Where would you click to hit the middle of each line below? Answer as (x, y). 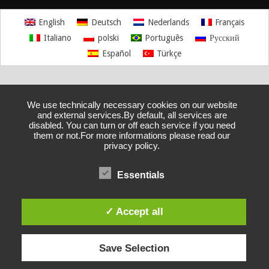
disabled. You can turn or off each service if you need (132, 125)
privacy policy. (132, 145)
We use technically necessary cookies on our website (132, 104)
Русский (224, 38)
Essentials (141, 175)
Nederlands (168, 22)
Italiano (57, 38)
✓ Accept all (134, 211)
